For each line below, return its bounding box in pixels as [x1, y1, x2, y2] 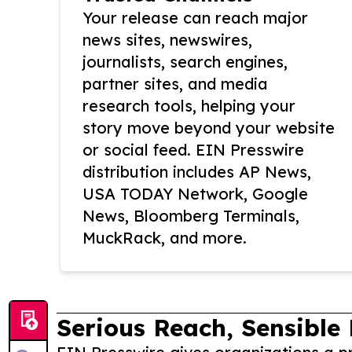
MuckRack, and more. [82, 228, 247, 248]
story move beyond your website [82, 118, 335, 138]
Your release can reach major [82, 8, 308, 28]
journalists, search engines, [82, 52, 288, 72]
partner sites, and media [82, 74, 268, 94]
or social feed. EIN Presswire [82, 140, 304, 160]
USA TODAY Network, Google [82, 184, 308, 204]
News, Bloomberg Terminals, [82, 206, 299, 226]
